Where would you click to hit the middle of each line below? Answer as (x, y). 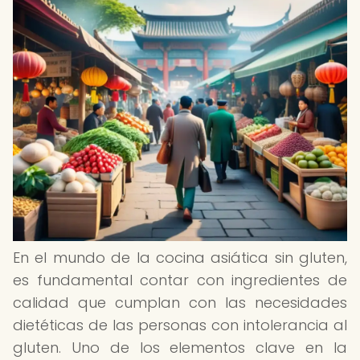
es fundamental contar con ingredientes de (180, 280)
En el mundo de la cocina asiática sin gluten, (180, 258)
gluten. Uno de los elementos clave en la (180, 348)
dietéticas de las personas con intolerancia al (180, 325)
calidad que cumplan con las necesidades (180, 303)
